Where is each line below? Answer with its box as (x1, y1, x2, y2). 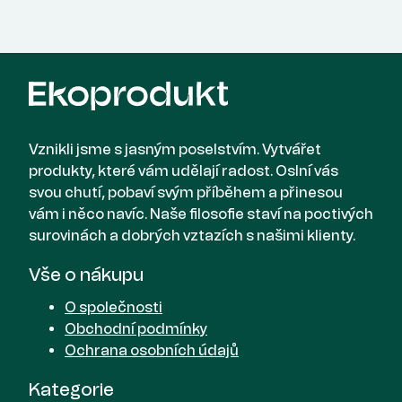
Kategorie (29, 378, 114, 400)
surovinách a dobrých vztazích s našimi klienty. (29, 226, 355, 244)
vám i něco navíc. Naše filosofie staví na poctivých (29, 205, 373, 223)
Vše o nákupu (29, 263, 144, 285)
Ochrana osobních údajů (65, 341, 239, 359)
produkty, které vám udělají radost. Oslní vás (29, 162, 338, 179)
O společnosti (65, 298, 162, 316)
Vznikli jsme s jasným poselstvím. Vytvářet (29, 140, 321, 158)
